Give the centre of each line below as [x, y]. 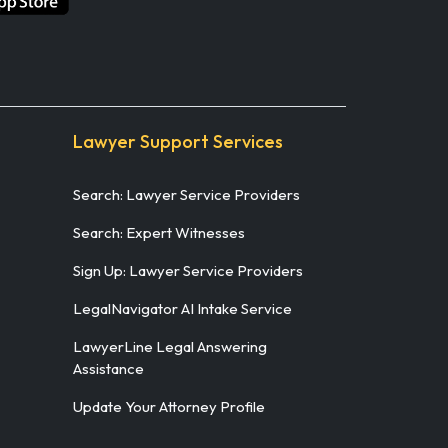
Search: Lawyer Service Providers [186, 194]
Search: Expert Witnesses [159, 232]
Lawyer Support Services [178, 141]
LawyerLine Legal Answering [170, 346]
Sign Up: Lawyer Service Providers [188, 270]
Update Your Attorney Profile [169, 406]
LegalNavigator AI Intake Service [182, 308]
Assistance [108, 368]
